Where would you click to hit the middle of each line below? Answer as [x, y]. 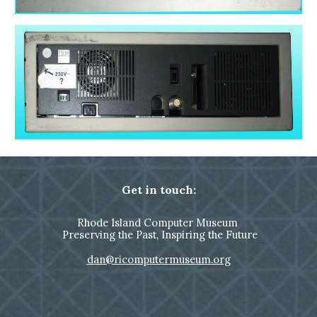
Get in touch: [158, 190]
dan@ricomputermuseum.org [158, 259]
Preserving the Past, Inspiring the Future [158, 235]
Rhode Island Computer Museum [158, 223]
